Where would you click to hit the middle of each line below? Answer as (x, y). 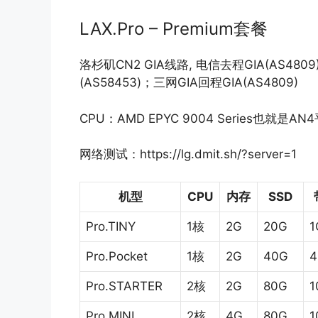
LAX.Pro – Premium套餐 (174, 29)
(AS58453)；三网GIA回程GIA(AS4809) (189, 83)
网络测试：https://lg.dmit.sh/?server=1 (188, 154)
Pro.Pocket (117, 256)
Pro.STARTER (124, 286)
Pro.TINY (111, 226)
